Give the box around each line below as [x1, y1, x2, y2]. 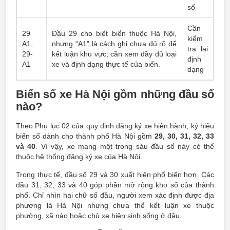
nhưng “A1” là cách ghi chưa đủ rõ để [52, 40, 177, 48]
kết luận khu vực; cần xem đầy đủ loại [52, 50, 177, 58]
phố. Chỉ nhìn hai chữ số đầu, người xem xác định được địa [16, 191, 214, 199]
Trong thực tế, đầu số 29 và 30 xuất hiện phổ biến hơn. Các [16, 170, 214, 179]
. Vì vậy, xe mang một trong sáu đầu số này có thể [35, 142, 215, 150]
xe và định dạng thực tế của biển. [52, 60, 160, 68]
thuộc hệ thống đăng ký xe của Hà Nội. [16, 152, 142, 161]
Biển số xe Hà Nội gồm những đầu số [16, 88, 214, 101]
